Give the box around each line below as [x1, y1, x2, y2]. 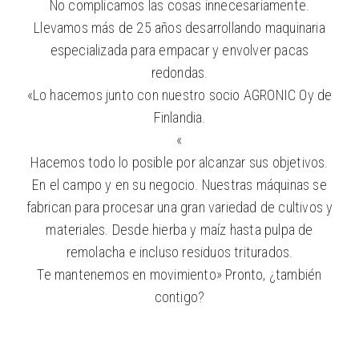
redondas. [151, 63, 208, 81]
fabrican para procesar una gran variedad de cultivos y [26, 198, 333, 216]
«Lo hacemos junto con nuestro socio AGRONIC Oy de [26, 86, 333, 103]
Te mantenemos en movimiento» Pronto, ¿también [37, 265, 322, 283]
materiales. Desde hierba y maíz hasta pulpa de [46, 220, 313, 238]
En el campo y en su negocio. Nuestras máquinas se [32, 175, 327, 193]
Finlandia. [153, 108, 206, 126]
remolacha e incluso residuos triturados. [66, 243, 293, 260]
